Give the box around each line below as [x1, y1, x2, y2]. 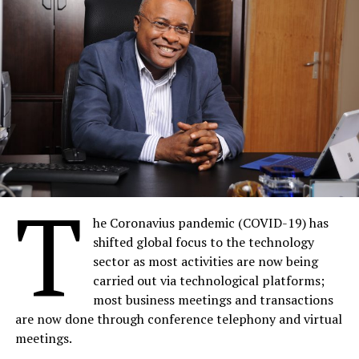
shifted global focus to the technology [93, 233, 315, 252]
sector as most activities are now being [93, 252, 319, 271]
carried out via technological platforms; [93, 272, 325, 290]
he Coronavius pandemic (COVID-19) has [93, 214, 329, 232]
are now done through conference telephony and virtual [14, 310, 342, 329]
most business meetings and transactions [93, 291, 334, 309]
